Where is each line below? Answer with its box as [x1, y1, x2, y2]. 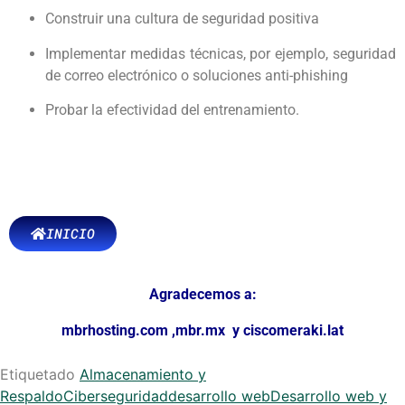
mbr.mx [175, 321, 229, 339]
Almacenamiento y [80, 364, 206, 383]
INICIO [46, 223, 95, 242]
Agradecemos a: [148, 285, 257, 303]
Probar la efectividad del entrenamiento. [45, 101, 299, 119]
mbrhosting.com [61, 321, 168, 339]
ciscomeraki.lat [243, 321, 344, 339]
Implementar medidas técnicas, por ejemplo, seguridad [45, 44, 396, 62]
